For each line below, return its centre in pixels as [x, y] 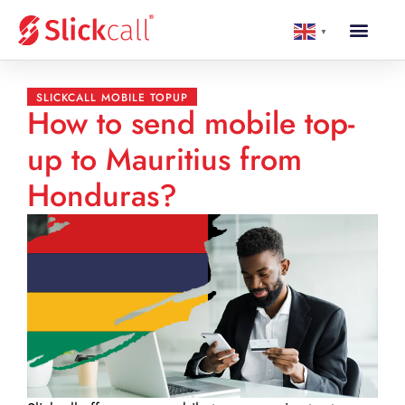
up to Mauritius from [165, 160]
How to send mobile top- [191, 123]
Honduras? [102, 196]
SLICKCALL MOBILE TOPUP [112, 98]
